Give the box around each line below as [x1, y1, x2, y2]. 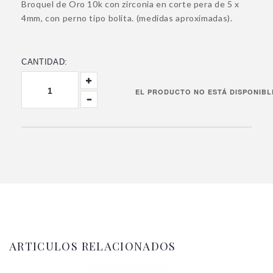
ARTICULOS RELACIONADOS [9, 239, 176, 253]
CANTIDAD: [21, 57, 68, 66]
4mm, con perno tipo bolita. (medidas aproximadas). [21, 13, 233, 23]
